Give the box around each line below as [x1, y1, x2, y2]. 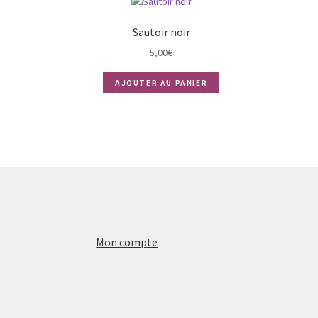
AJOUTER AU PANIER [115, 77, 208, 88]
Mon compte [96, 234, 158, 249]
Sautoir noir [132, 24, 190, 39]
